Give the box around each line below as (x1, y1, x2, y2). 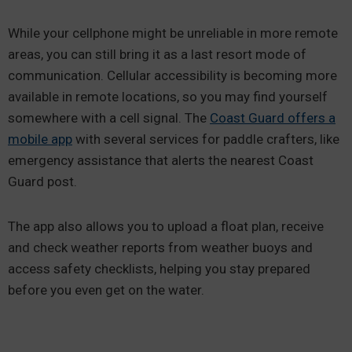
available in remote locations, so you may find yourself (8, 89, 328, 104)
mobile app (8, 131, 72, 147)
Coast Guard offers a (210, 110, 335, 126)
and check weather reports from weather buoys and (8, 240, 313, 255)
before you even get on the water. (8, 282, 207, 298)
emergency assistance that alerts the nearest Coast (8, 152, 313, 168)
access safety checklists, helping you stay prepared (8, 261, 310, 277)
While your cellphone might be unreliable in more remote (8, 25, 338, 41)
